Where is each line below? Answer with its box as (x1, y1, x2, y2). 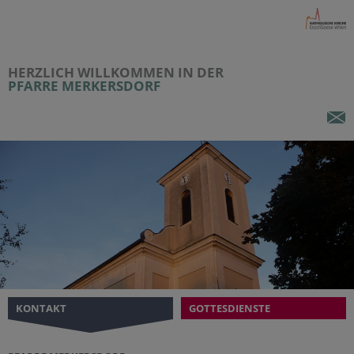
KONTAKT (16, 301, 66, 316)
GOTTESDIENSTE (189, 301, 270, 316)
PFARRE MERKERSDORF (8, 77, 160, 95)
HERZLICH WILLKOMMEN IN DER (8, 63, 224, 81)
